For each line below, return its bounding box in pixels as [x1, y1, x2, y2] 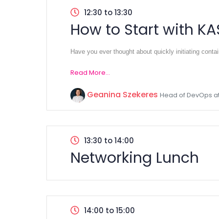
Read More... [70, 68, 110, 77]
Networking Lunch [70, 148, 199, 168]
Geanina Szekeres [87, 89, 158, 100]
